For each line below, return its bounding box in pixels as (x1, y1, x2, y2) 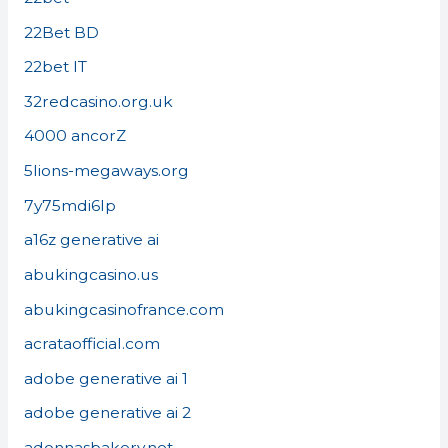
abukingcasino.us (23, 264, 158, 284)
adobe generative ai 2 (23, 403, 191, 423)
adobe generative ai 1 (23, 368, 188, 388)
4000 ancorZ (23, 126, 126, 146)
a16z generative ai (23, 230, 159, 250)
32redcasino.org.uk (23, 91, 173, 111)
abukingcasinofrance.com (23, 299, 224, 319)
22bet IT (23, 57, 87, 77)
